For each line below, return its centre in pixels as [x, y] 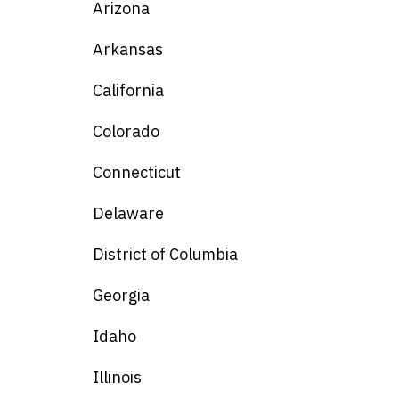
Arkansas [128, 50]
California [128, 91]
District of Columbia [165, 255]
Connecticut [137, 173]
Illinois [117, 378]
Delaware [128, 214]
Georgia [121, 296]
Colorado [126, 132]
